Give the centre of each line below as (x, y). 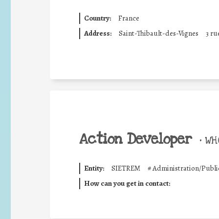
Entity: (94, 168)
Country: (97, 18)
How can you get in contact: (127, 183)
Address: (98, 33)
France (129, 18)
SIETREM (126, 168)
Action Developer (136, 139)
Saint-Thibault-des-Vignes (158, 33)
